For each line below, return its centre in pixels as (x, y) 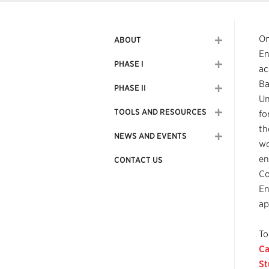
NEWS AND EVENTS (150, 136)
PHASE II (130, 88)
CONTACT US (138, 160)
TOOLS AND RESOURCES (160, 112)
